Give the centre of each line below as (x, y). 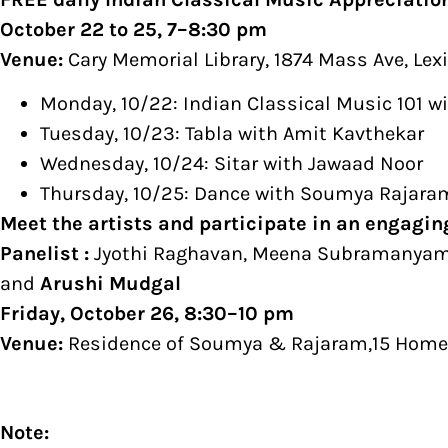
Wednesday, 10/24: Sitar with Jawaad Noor (231, 164)
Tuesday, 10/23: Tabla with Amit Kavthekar (232, 134)
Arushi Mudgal (110, 284)
